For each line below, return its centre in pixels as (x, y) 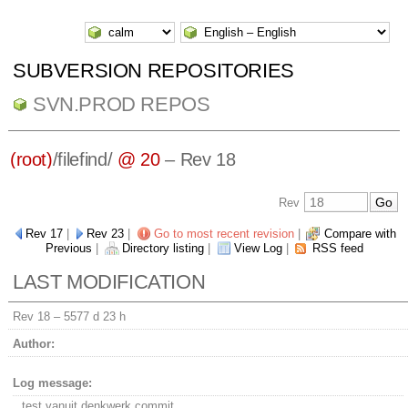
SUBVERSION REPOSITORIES (153, 71)
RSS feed (337, 249)
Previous (68, 249)
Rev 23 (105, 234)
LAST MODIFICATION (109, 282)
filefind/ (87, 160)
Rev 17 (44, 234)
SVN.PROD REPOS (121, 104)
